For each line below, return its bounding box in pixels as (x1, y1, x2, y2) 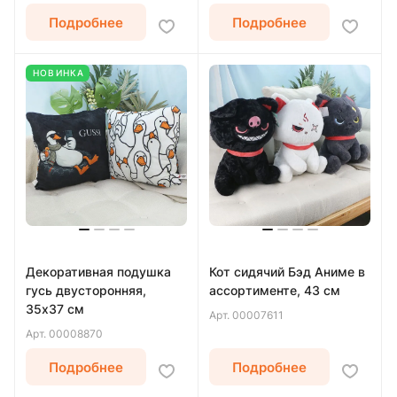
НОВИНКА (33, 67, 85, 78)
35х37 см (26, 301, 84, 316)
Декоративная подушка (26, 264, 171, 279)
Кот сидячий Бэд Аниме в (209, 264, 365, 279)
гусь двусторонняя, (26, 283, 146, 298)
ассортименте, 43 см (209, 283, 340, 298)
